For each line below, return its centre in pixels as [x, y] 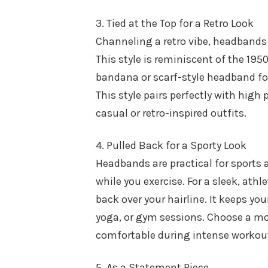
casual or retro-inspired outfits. [171, 113]
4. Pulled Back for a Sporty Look [171, 145]
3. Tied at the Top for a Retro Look [175, 23]
